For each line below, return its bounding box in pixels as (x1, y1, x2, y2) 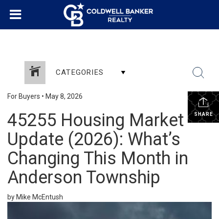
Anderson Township (7, 167, 160, 188)
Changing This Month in (7, 148, 188, 169)
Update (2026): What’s (7, 129, 180, 150)
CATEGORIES (56, 68, 104, 77)
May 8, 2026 (45, 92, 83, 100)
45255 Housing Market (7, 110, 184, 131)
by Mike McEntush (7, 193, 63, 201)
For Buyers (7, 92, 40, 100)
